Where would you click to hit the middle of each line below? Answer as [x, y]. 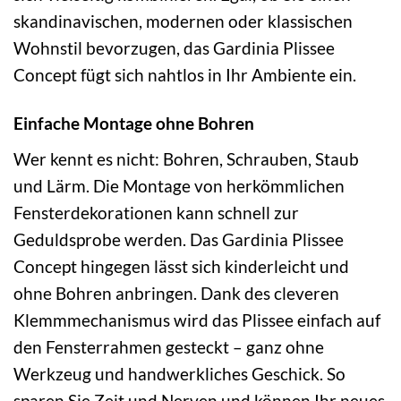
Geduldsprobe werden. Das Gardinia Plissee [179, 240]
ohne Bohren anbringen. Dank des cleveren [176, 294]
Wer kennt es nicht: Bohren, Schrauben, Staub [186, 159]
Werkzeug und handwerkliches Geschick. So [179, 374]
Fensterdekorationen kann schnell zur [156, 213]
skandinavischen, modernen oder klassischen [183, 21]
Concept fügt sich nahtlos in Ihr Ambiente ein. [185, 74]
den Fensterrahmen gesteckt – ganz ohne [169, 347]
